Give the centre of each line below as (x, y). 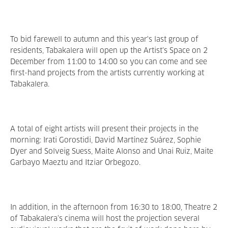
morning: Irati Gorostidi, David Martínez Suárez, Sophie (106, 140)
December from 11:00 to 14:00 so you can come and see (109, 62)
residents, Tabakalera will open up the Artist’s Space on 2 (109, 51)
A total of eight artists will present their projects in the (104, 129)
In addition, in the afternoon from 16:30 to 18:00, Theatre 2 (114, 208)
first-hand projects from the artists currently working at (107, 73)
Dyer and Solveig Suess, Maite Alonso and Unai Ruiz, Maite (112, 152)
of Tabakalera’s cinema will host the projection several (105, 219)
